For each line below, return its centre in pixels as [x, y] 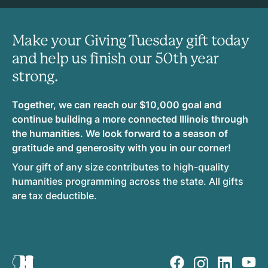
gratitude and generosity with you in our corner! [121, 148]
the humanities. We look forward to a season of [120, 134]
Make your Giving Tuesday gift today [130, 41]
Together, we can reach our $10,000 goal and [117, 105]
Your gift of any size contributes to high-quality [121, 167]
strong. [36, 77]
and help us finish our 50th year [115, 59]
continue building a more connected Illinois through [130, 119]
